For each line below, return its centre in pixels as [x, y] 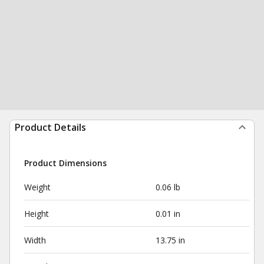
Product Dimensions [65, 163]
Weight [37, 187]
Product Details [50, 127]
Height [37, 214]
